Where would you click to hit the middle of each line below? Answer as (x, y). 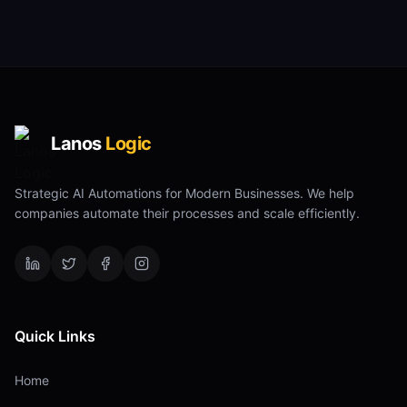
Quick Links (55, 336)
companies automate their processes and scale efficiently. (187, 213)
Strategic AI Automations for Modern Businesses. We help (184, 193)
